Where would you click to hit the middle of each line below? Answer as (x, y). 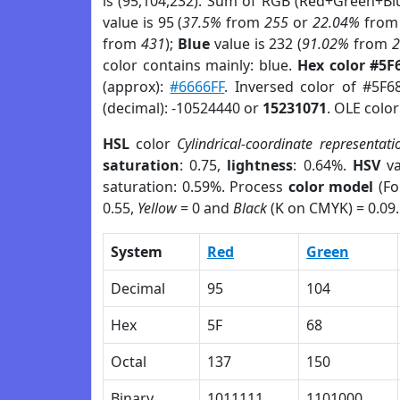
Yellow (157, 208)
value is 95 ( (143, 22)
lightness (260, 165)
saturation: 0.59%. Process (196, 187)
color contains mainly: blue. (200, 65)
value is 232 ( (256, 44)
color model (331, 187)
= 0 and (205, 208)
